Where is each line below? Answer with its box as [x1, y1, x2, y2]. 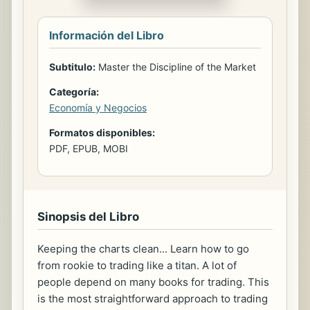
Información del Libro [49, 28, 164, 42]
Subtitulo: [49, 60, 95, 73]
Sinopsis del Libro [37, 209, 139, 224]
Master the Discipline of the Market [95, 60, 256, 73]
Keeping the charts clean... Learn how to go [37, 241, 249, 255]
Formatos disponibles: [49, 126, 155, 138]
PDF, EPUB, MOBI [49, 142, 128, 154]
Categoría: [49, 85, 99, 98]
